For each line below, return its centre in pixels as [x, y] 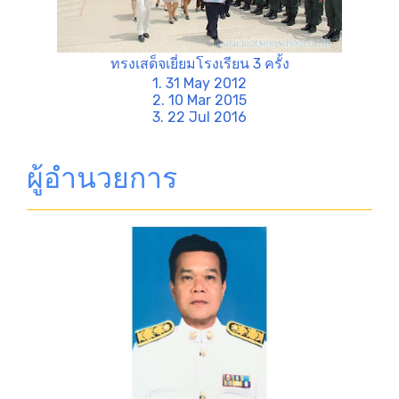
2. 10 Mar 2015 [199, 100]
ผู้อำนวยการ [102, 178]
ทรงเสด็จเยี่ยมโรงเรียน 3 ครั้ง [199, 63]
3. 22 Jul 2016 [199, 117]
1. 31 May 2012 [199, 83]
